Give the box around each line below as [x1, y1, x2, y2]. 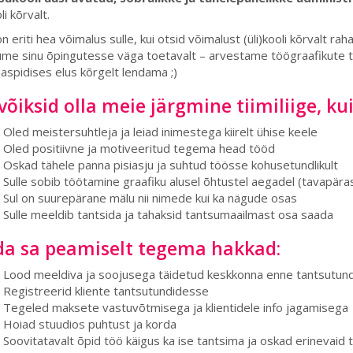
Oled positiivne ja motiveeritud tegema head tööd [2, 140, 275, 156]
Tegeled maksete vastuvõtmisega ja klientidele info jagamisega [2, 299, 351, 315]
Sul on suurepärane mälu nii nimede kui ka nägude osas [2, 190, 297, 206]
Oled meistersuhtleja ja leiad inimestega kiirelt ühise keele [2, 124, 321, 139]
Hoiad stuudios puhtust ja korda [2, 316, 176, 332]
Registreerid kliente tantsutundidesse [2, 283, 209, 299]
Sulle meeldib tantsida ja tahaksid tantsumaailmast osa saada [2, 206, 336, 222]
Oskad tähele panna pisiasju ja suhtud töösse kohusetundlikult [2, 157, 338, 173]
